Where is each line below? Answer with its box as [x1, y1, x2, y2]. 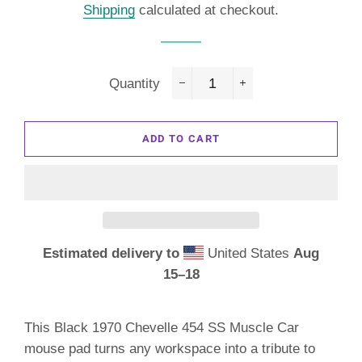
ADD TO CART [141, 133, 221, 145]
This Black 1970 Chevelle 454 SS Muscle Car [24, 320, 299, 335]
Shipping [83, 2, 135, 18]
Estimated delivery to [42, 246, 179, 261]
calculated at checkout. [135, 2, 279, 18]
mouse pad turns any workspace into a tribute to [24, 341, 315, 356]
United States [204, 246, 294, 261]
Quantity [109, 76, 160, 91]
